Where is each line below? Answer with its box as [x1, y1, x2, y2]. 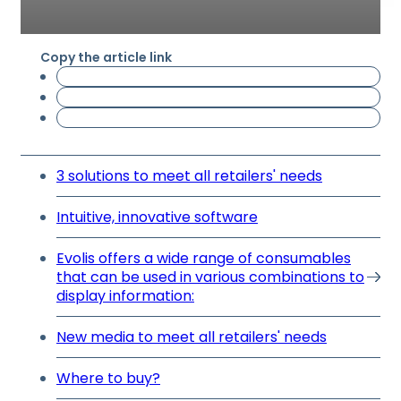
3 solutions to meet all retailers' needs [56, 166, 322, 186]
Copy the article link [40, 48, 172, 66]
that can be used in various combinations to [56, 267, 364, 287]
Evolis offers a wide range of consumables [56, 248, 351, 269]
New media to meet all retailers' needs [56, 327, 327, 347]
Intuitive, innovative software [56, 207, 258, 227]
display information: [56, 286, 194, 306]
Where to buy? [56, 368, 160, 388]
